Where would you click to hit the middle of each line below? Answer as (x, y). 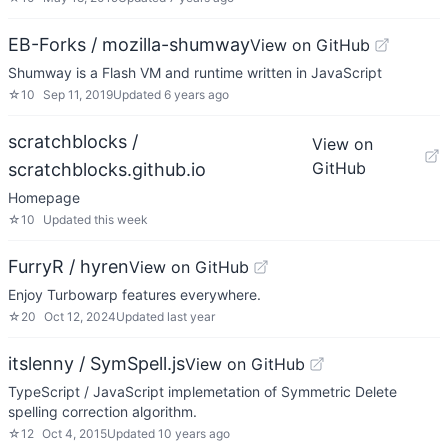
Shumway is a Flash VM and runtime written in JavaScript (195, 72)
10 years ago (194, 433)
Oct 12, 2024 (80, 316)
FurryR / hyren (68, 266)
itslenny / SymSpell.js (96, 363)
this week (121, 219)
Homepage (44, 197)
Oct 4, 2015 (74, 433)
